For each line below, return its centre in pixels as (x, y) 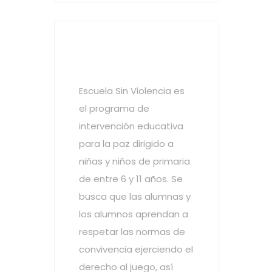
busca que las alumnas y (135, 196)
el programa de (114, 108)
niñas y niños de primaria (134, 161)
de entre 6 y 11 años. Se (131, 179)
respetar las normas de (132, 232)
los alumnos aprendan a (134, 214)
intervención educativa (131, 126)
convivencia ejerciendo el (136, 249)
